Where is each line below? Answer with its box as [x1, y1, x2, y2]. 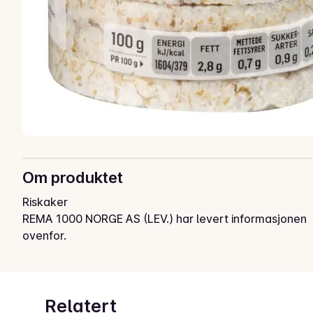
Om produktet [22, 168, 123, 187]
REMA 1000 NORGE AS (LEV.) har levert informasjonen [22, 212, 307, 226]
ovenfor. [22, 228, 66, 243]
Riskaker [22, 195, 68, 210]
